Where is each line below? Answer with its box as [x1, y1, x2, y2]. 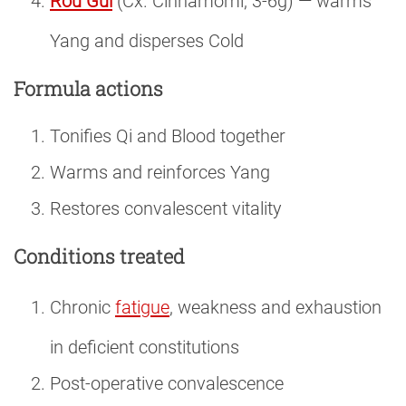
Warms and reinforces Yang [50, 161, 270, 184]
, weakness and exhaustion [169, 296, 382, 318]
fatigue [115, 296, 169, 318]
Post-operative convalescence [50, 372, 284, 394]
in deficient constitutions [50, 336, 239, 358]
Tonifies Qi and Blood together [50, 125, 285, 148]
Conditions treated [14, 243, 185, 270]
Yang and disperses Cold [50, 30, 244, 53]
